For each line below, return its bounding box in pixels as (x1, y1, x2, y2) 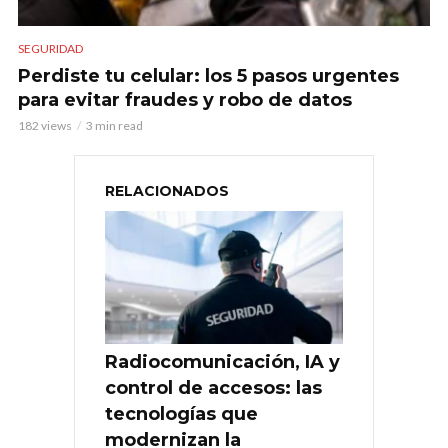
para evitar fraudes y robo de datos (18, 88, 352, 111)
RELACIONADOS (105, 181, 229, 200)
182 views (18, 117, 72, 133)
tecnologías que (105, 403, 258, 426)
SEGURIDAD (18, 40, 83, 56)
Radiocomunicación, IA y (105, 351, 340, 374)
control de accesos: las (105, 377, 322, 400)
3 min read (86, 117, 143, 133)
